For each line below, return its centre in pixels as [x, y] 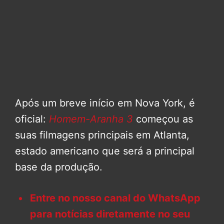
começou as [164, 119]
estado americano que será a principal [105, 151]
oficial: [32, 119]
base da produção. [59, 167]
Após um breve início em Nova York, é [105, 103]
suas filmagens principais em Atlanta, [102, 135]
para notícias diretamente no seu [110, 214]
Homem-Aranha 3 [91, 119]
